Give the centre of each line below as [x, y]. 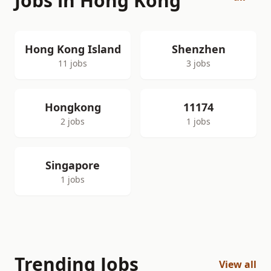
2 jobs [73, 121]
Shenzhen [198, 49]
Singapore [73, 165]
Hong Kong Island [73, 49]
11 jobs [73, 63]
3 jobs [198, 63]
